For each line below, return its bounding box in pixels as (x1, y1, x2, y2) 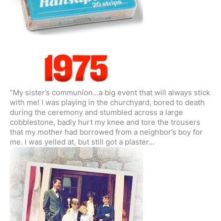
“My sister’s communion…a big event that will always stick (10, 88, 210, 97)
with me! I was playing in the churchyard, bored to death (10, 98, 205, 107)
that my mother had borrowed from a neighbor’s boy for (10, 127, 203, 137)
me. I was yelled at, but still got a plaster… (10, 137, 154, 147)
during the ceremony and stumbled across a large (10, 108, 183, 117)
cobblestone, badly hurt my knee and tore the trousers (10, 117, 200, 127)
